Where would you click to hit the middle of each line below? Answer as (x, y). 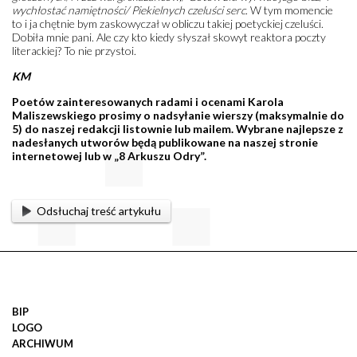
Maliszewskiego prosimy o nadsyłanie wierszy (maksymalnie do (178, 115)
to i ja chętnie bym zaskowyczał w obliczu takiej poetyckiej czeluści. (168, 23)
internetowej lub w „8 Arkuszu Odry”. (109, 155)
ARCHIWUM (43, 343)
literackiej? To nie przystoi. (74, 50)
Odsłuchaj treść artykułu (98, 210)
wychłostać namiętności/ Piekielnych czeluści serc (129, 10)
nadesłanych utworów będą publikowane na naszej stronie (165, 142)
